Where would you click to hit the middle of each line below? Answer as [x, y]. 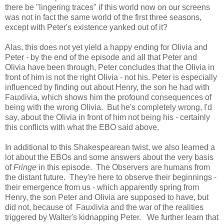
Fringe [25, 167]
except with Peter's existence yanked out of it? [86, 27]
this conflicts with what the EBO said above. [82, 127]
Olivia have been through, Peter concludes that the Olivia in [110, 67]
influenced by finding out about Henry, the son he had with [107, 87]
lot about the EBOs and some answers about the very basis [109, 157]
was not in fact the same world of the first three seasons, [103, 17]
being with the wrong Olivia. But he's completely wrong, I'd [108, 107]
